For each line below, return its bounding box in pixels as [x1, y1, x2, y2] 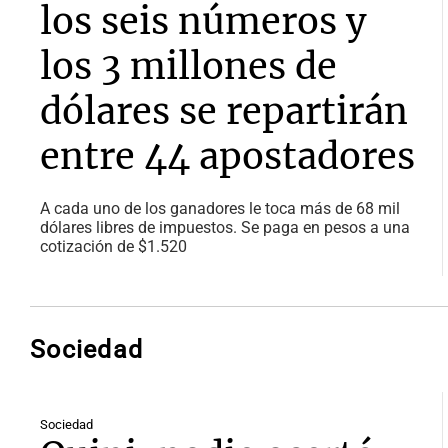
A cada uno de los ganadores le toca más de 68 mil [40, 199, 400, 218]
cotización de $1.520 [40, 237, 187, 256]
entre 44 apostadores [40, 134, 415, 179]
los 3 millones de [40, 44, 337, 89]
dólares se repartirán [40, 89, 408, 134]
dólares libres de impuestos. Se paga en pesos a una [40, 218, 410, 237]
